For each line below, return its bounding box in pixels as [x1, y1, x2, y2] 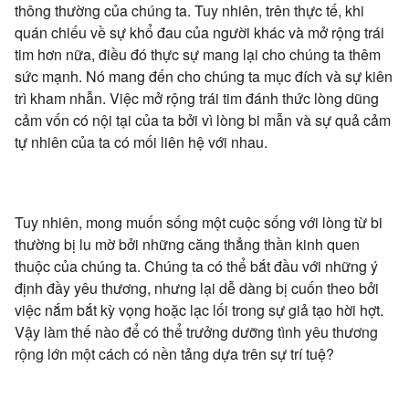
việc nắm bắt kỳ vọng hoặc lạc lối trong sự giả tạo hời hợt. [15, 299, 383, 320]
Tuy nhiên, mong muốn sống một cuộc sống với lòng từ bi [15, 211, 383, 233]
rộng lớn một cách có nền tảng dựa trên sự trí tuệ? [15, 342, 334, 364]
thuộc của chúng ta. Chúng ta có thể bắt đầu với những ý [15, 255, 378, 277]
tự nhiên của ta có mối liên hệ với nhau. [15, 131, 267, 152]
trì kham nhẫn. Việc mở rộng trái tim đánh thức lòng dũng [15, 87, 379, 109]
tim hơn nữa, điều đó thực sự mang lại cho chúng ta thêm [15, 43, 381, 65]
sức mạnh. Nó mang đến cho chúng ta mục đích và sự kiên [15, 65, 393, 87]
